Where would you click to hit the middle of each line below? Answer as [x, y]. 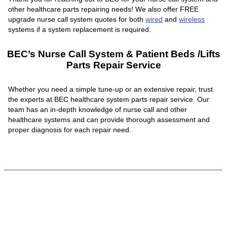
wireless [192, 19]
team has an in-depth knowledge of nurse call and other [98, 109]
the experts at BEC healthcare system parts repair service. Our [109, 99]
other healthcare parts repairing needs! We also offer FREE [104, 9]
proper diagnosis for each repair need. [70, 129]
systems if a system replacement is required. [80, 29]
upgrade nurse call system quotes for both [77, 19]
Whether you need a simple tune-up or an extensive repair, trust [111, 89]
